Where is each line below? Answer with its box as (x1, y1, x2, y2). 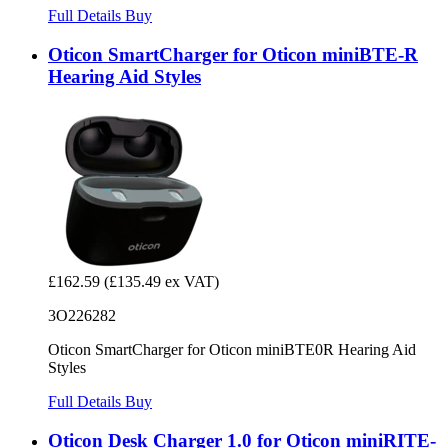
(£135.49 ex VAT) (104, 272, 219, 290)
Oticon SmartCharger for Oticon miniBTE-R (48, 44, 418, 66)
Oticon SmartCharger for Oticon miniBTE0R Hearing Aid (48, 340, 416, 358)
